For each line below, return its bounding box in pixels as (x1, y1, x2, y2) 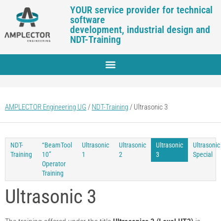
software (70, 14, 106, 26)
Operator (42, 160, 66, 168)
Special (193, 150, 213, 158)
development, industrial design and (70, 24, 211, 36)
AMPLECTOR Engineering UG (5, 103, 86, 111)
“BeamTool (42, 141, 72, 149)
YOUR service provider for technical (70, 4, 213, 16)
